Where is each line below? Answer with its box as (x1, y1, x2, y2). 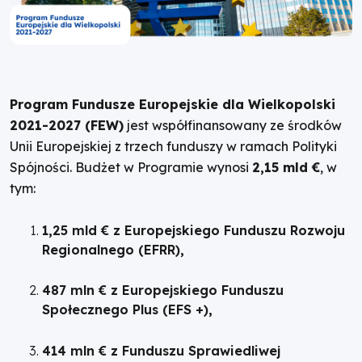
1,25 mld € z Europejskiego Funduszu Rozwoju (42, 221, 345, 238)
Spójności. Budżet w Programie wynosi (10, 159, 252, 176)
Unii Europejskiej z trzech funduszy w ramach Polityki (10, 138, 337, 155)
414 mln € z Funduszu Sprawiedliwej (42, 343, 280, 360)
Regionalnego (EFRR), (42, 241, 184, 258)
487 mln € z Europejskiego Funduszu (42, 282, 284, 299)
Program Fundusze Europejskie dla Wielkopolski (10, 96, 335, 113)
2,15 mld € (252, 159, 320, 176)
